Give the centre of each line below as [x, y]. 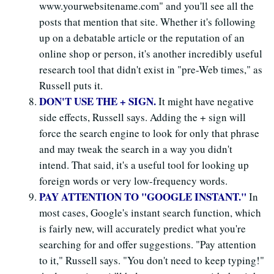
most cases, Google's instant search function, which [150, 212]
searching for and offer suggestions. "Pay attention [148, 244]
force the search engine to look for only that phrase [149, 133]
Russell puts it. [71, 85]
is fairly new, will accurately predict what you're [143, 228]
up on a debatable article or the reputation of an [142, 37]
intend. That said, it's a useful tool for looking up [144, 165]
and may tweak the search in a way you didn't [136, 149]
